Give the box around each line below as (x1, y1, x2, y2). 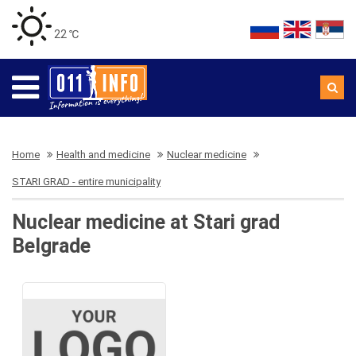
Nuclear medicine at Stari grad (12, 211, 280, 234)
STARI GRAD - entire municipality (12, 176, 161, 188)
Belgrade (12, 234, 91, 257)
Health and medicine (56, 149, 150, 161)
